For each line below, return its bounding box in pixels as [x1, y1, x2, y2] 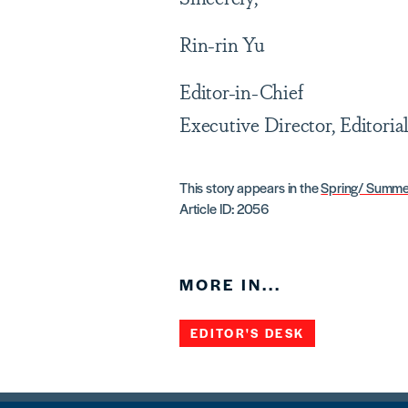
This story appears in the [179, 178, 321, 197]
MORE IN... [179, 273, 281, 295]
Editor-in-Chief [179, 77, 303, 105]
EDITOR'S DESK [190, 324, 305, 342]
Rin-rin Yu [179, 30, 265, 57]
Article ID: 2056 [179, 199, 270, 218]
